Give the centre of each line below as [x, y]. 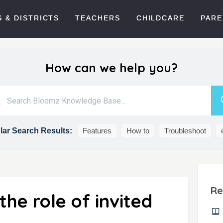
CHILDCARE [160, 18]
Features [97, 131]
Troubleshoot [185, 131]
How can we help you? [111, 68]
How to [138, 131]
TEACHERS [98, 18]
